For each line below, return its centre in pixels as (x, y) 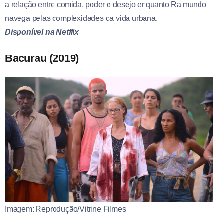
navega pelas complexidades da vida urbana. (81, 18)
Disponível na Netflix (42, 32)
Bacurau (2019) (42, 58)
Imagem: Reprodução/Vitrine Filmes (65, 209)
